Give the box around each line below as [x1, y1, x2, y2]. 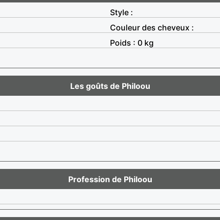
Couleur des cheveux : [110, 22, 194, 32]
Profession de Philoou [68, 174, 152, 184]
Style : [110, 7, 133, 17]
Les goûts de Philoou [70, 81, 150, 91]
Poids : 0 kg [110, 37, 154, 48]
